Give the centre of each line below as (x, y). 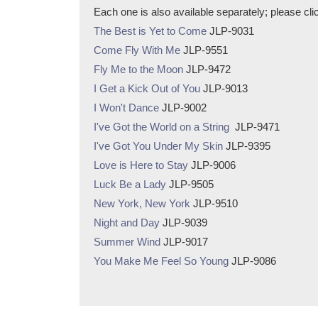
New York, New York (142, 203)
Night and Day (127, 222)
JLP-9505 (190, 184)
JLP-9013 (224, 88)
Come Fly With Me (137, 50)
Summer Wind (127, 241)
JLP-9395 (247, 146)
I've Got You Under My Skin (158, 146)
